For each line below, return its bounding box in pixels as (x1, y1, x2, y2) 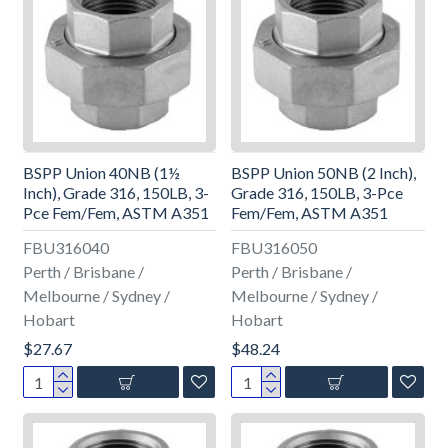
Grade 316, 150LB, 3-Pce (231, 183, 404, 203)
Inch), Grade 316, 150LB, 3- (22, 183, 209, 203)
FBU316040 (22, 238, 109, 258)
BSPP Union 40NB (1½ (22, 163, 180, 183)
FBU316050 (231, 238, 318, 258)
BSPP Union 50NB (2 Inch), (231, 163, 417, 183)
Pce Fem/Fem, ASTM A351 (22, 203, 209, 223)
